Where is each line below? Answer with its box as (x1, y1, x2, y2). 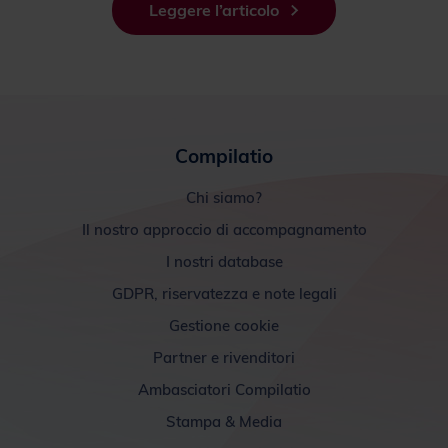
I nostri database (165, 251, 283, 271)
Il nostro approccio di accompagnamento (81, 219, 367, 239)
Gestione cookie (169, 315, 279, 335)
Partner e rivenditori (153, 347, 295, 367)
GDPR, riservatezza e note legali (111, 283, 337, 303)
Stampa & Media (166, 411, 282, 431)
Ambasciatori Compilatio (137, 379, 311, 399)
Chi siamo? (186, 187, 262, 207)
